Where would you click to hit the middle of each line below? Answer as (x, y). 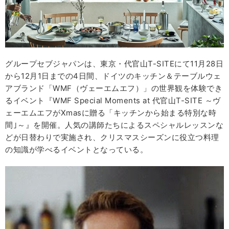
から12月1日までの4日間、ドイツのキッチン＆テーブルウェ (113, 76)
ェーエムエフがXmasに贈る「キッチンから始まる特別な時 (111, 113)
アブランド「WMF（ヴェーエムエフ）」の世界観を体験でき (114, 88)
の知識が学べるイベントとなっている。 (76, 150)
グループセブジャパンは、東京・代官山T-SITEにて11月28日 (114, 64)
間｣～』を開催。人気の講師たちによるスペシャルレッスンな (114, 125)
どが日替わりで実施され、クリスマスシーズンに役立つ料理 (112, 138)
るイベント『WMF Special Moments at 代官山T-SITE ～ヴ (113, 101)
